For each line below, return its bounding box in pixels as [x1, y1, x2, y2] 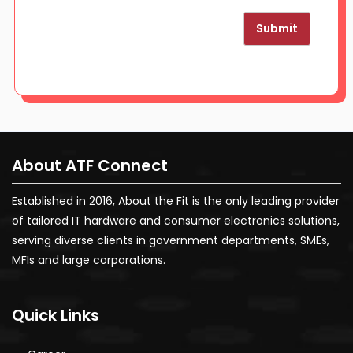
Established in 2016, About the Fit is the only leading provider [12, 192, 340, 209]
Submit [256, 20, 298, 36]
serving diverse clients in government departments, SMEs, [12, 232, 329, 248]
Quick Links [12, 303, 99, 326]
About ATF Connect [12, 154, 168, 176]
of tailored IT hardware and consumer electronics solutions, [12, 212, 340, 229]
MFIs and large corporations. [12, 251, 165, 268]
